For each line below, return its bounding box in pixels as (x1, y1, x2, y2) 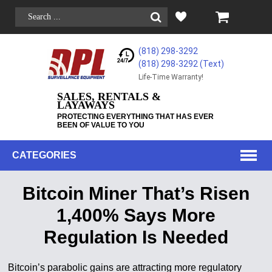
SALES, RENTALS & (56, 90, 161, 103)
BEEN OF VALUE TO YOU (56, 121, 144, 129)
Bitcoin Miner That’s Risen (22, 183, 250, 203)
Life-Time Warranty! (138, 73, 204, 81)
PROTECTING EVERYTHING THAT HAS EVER (56, 112, 214, 121)
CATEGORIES (12, 150, 76, 160)
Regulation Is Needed (43, 227, 228, 247)
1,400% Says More (56, 205, 216, 225)
